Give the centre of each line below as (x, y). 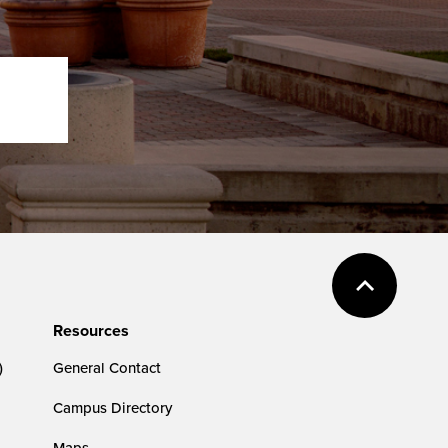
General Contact (107, 367)
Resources (91, 330)
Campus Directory (113, 407)
